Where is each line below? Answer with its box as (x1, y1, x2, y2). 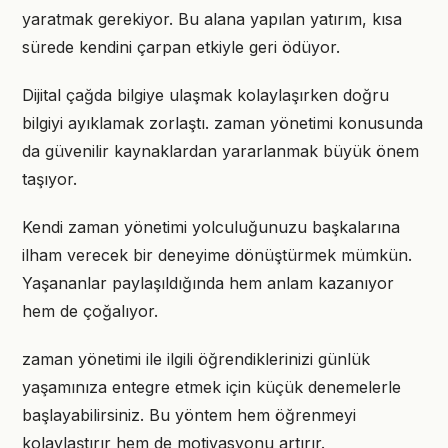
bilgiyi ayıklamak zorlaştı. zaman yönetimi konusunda (22, 113, 423, 133)
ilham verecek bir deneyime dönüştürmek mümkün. (22, 245, 412, 265)
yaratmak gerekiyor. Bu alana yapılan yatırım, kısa (22, 9, 402, 29)
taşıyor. (22, 169, 77, 189)
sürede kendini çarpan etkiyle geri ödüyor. (22, 37, 340, 57)
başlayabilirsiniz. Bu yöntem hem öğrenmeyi (22, 405, 356, 425)
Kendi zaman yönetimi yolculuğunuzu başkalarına (22, 217, 400, 237)
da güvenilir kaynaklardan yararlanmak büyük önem (22, 141, 419, 161)
